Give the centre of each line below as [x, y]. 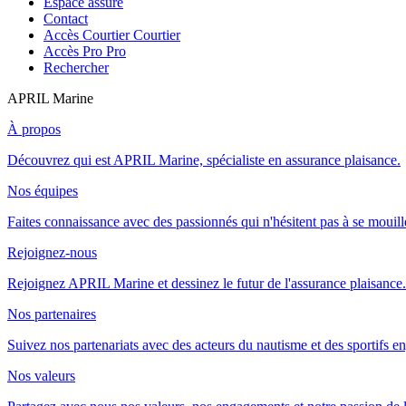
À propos [34, 129]
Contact [66, 19]
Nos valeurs [41, 376]
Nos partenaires [52, 314]
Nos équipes [43, 191]
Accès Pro [73, 51]
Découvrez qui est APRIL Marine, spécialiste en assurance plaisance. [204, 160]
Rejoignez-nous [52, 252]
